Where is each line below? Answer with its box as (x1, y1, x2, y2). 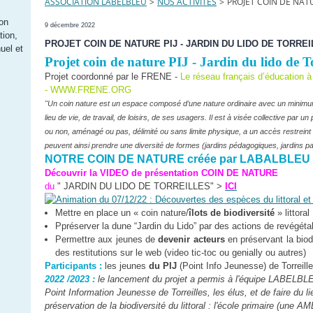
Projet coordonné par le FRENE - (45, 71, 177, 82)
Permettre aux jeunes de (55, 234, 159, 245)
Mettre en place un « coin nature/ (55, 208, 189, 218)
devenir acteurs (158, 234, 225, 245)
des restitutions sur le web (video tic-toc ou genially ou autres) (55, 247, 306, 258)
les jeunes (102, 261, 146, 271)
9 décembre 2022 (45, 22, 95, 29)
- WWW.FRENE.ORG (45, 85, 131, 95)
